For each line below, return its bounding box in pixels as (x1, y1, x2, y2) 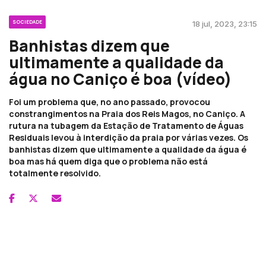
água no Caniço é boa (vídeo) (9, 68, 232, 90)
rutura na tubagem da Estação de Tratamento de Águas (9, 119, 243, 131)
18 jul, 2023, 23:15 (192, 18, 257, 28)
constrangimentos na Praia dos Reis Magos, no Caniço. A (9, 107, 245, 119)
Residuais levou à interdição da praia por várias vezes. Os (9, 131, 248, 143)
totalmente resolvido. (9, 167, 101, 179)
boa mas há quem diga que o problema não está (9, 155, 208, 167)
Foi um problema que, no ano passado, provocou (9, 96, 210, 107)
